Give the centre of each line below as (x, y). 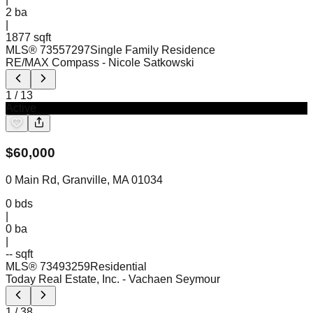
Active (21, 108)
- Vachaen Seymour (171, 279)
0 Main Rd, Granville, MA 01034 (84, 180)
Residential (118, 266)
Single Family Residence (153, 50)
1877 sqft (28, 38)
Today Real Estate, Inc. (63, 279)
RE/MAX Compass (52, 63)
